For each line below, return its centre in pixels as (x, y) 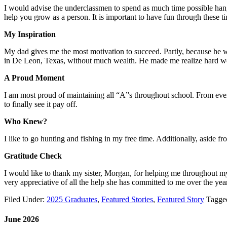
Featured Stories (127, 199)
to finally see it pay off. (42, 104)
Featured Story (181, 199)
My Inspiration (31, 34)
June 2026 (22, 219)
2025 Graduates (72, 199)
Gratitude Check (33, 156)
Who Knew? (26, 121)
